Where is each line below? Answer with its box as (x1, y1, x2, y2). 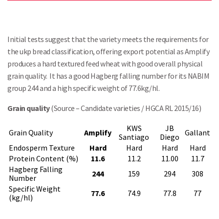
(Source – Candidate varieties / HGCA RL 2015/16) (49, 103, 201, 113)
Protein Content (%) (9, 153, 78, 163)
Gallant (185, 128, 210, 137)
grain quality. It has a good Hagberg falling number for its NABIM (7, 71, 209, 81)
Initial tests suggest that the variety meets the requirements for (7, 34, 209, 44)
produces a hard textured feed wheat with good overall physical (7, 59, 202, 68)
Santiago (119, 132, 149, 142)
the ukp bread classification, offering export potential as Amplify (7, 46, 209, 56)
